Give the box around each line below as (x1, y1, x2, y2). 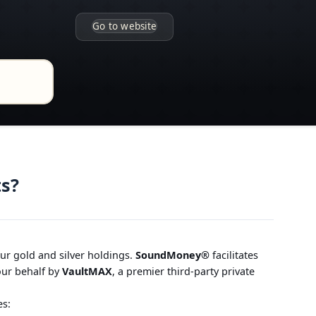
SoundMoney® (135, 248, 209, 262)
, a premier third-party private (112, 265, 255, 279)
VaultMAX (62, 265, 112, 279)
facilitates (209, 248, 258, 262)
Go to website (92, 20, 157, 32)
